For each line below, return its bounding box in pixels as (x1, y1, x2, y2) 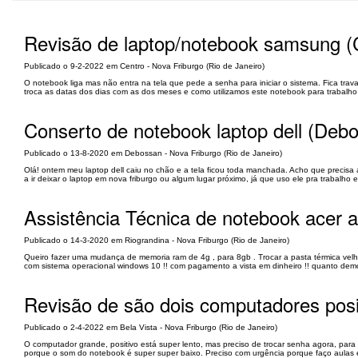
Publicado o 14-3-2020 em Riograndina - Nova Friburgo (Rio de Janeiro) (24, 236, 289, 245)
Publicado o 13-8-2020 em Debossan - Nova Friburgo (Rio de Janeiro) (24, 149, 282, 157)
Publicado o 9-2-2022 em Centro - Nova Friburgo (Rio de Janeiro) (24, 62, 265, 70)
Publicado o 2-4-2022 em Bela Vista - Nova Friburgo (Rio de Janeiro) (24, 323, 277, 332)
